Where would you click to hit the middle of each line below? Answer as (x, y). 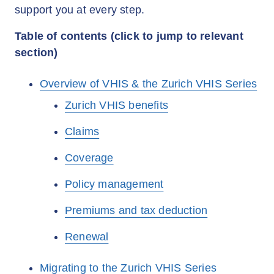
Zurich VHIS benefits (117, 105)
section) (36, 53)
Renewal (87, 237)
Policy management (114, 184)
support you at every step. (80, 10)
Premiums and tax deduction (136, 210)
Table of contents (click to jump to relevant (129, 36)
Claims (82, 131)
